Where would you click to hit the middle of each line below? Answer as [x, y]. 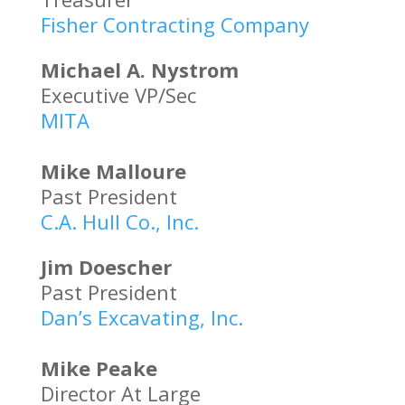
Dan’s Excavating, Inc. [141, 317]
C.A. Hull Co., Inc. [127, 221]
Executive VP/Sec [118, 95]
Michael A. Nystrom [139, 70]
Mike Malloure [113, 171]
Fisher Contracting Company [174, 24]
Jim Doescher [106, 267]
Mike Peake [99, 368]
